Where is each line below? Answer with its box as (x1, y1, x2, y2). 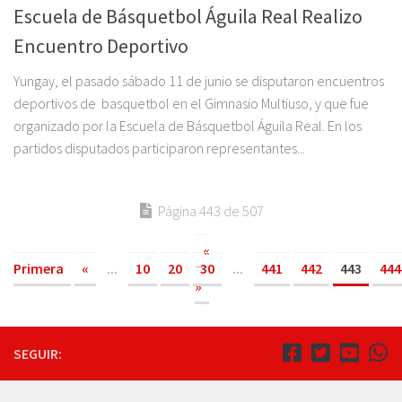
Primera (13, 258, 64, 277)
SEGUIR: (13, 344, 62, 363)
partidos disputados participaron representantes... (13, 138, 305, 157)
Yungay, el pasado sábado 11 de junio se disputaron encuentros (13, 71, 384, 90)
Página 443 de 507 (157, 200, 264, 221)
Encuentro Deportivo (13, 32, 188, 58)
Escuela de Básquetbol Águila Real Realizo (13, 3, 363, 29)
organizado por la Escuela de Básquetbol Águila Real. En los (13, 116, 362, 135)
